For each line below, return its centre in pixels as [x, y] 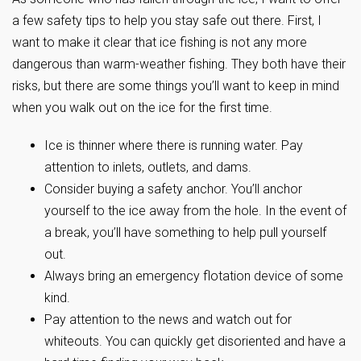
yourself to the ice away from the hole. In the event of [195, 210]
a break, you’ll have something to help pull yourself [185, 232]
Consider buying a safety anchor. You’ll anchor [173, 189]
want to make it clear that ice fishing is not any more [160, 42]
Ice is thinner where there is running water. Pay [174, 145]
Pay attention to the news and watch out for [168, 319]
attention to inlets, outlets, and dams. [148, 167]
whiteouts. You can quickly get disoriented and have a [195, 341]
